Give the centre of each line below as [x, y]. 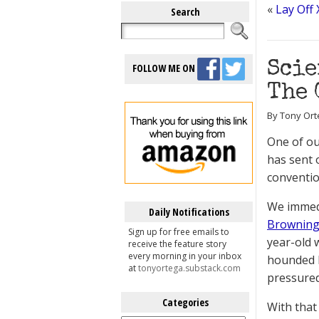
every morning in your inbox [185, 256]
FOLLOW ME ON [165, 68]
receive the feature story [177, 244]
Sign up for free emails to [179, 232]
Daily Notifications [189, 212]
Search [185, 12]
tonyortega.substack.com [189, 268]
